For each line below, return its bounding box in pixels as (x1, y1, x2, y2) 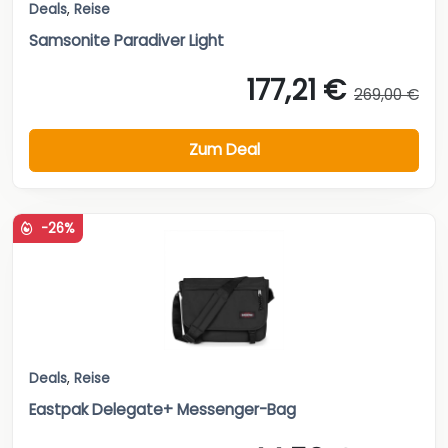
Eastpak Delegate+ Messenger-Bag (29, 398, 296, 420)
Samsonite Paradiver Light (29, 29, 224, 51)
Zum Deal (188, 139, 260, 161)
